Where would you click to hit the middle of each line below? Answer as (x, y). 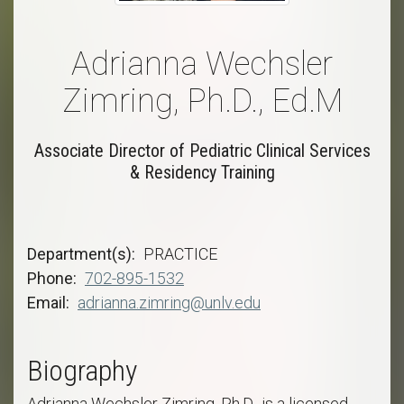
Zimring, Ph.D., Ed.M (202, 101)
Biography (82, 370)
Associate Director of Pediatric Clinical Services (202, 150)
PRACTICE (180, 253)
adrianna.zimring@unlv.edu (169, 302)
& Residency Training (202, 172)
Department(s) (79, 253)
